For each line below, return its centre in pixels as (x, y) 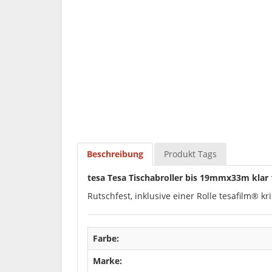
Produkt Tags (190, 154)
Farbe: (106, 238)
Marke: (107, 261)
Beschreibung (115, 154)
